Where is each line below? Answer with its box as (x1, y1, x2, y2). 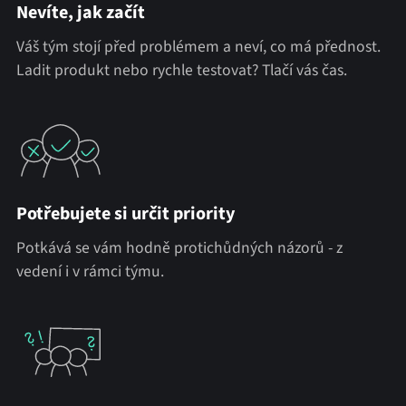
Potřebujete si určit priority (15, 201, 235, 227)
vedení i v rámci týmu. (15, 260, 164, 284)
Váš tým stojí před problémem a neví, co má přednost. (15, 35, 381, 59)
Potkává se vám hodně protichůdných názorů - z (15, 237, 343, 260)
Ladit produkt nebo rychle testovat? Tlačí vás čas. (15, 59, 347, 82)
